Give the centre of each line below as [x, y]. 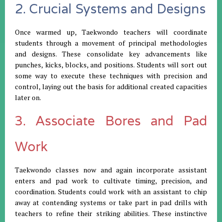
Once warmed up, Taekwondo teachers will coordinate [111, 32]
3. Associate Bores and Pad [111, 121]
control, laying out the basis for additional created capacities [111, 87]
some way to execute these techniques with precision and [111, 76]
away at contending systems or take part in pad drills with [111, 203]
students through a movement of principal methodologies [111, 43]
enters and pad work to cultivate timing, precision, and [111, 181]
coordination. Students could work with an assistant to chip [111, 192]
